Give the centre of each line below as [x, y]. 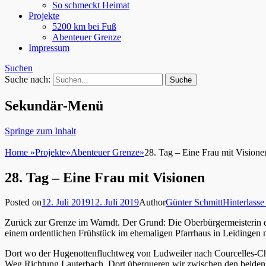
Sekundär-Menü [54, 105]
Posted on [23, 202]
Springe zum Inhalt [40, 131]
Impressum [49, 47]
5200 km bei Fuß [84, 26]
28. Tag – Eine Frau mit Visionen [105, 177]
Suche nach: [28, 79]
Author [152, 202]
